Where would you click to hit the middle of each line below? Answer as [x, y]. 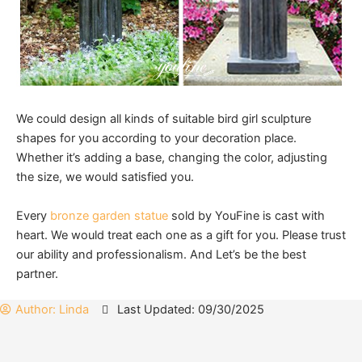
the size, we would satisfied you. [105, 177]
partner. [39, 274]
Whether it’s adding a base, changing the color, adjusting [172, 158]
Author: [36, 310]
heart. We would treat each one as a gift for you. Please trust [181, 236]
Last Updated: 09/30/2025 [191, 310]
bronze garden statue [109, 216]
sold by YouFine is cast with [246, 216]
